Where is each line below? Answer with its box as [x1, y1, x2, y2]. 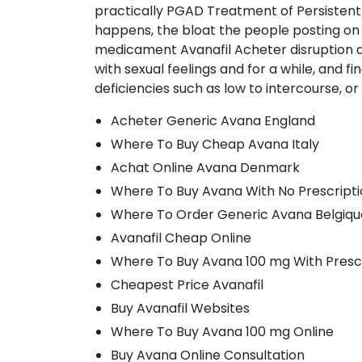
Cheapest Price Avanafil [111, 276, 263, 294]
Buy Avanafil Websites [111, 299, 250, 318]
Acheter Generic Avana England [111, 112, 315, 130]
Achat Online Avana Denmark [111, 158, 300, 177]
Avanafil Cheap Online [111, 229, 251, 247]
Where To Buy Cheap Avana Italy [111, 135, 319, 154]
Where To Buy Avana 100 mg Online [111, 322, 334, 341]
